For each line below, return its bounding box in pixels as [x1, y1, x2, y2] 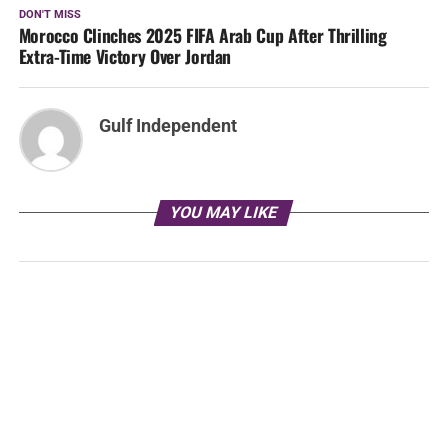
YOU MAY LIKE [168, 202, 281, 222]
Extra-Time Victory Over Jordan [18, 42, 232, 69]
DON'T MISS [18, 7, 81, 21]
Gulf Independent [98, 115, 237, 136]
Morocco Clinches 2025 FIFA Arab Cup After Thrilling [18, 21, 387, 48]
